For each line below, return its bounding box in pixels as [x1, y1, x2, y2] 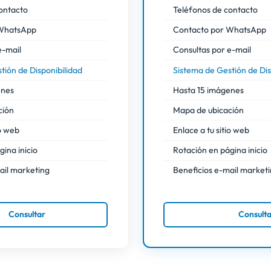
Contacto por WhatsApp [173, 24, 266, 36]
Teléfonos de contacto [173, 4, 258, 15]
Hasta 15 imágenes [173, 84, 244, 96]
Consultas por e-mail [173, 44, 251, 56]
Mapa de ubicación [173, 104, 244, 116]
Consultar [8, 209, 46, 220]
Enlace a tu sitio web [173, 125, 249, 136]
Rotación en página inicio [173, 145, 267, 156]
